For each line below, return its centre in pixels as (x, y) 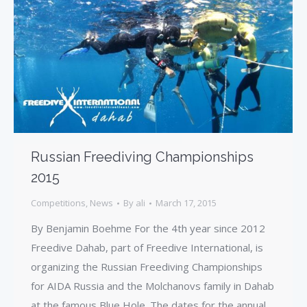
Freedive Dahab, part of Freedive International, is (147, 248)
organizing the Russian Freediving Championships (147, 267)
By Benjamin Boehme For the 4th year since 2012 (148, 229)
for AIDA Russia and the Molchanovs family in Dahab (152, 286)
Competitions (58, 203)
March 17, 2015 (186, 203)
